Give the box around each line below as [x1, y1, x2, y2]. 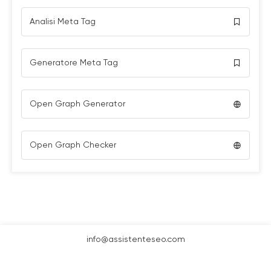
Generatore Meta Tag [30, 59, 118, 67]
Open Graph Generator [30, 100, 125, 108]
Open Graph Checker [30, 141, 116, 149]
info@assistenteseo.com [86, 235, 185, 244]
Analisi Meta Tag [30, 18, 96, 26]
